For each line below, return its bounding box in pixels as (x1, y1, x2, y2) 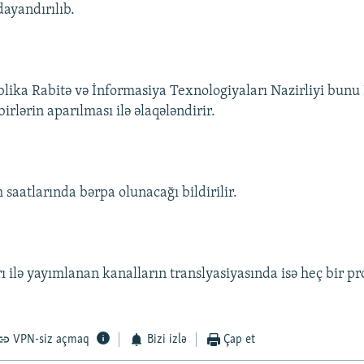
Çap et (223, 333, 256, 347)
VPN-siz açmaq (13, 333, 90, 347)
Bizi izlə (146, 333, 187, 347)
